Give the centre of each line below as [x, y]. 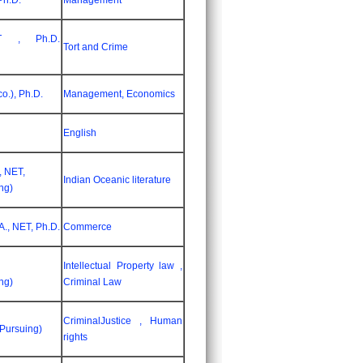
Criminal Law [92, 282]
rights [75, 337]
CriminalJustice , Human [123, 321]
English [80, 133]
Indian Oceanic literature [117, 180]
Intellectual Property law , [123, 266]
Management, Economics [119, 94]
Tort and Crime [96, 47]
